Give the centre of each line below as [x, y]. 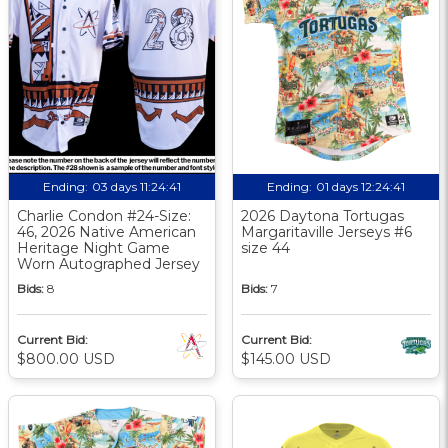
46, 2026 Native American [106, 232]
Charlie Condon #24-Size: [104, 216]
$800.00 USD [66, 359]
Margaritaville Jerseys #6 [326, 232]
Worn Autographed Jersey [108, 264]
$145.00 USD [286, 359]
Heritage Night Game [93, 248]
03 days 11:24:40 [136, 187]
